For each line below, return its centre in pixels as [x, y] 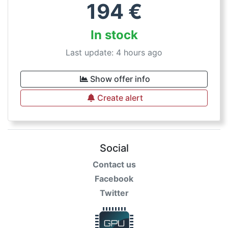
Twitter [114, 193]
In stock [114, 35]
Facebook [114, 179]
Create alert [120, 98]
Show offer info [120, 79]
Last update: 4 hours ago [114, 52]
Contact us [114, 164]
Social [114, 148]
